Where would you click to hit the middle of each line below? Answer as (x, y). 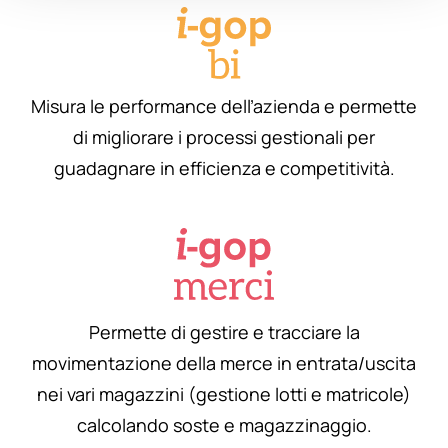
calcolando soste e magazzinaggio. (224, 425)
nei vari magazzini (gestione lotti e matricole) (224, 394)
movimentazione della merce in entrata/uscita (224, 363)
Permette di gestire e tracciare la (224, 332)
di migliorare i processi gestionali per (224, 136)
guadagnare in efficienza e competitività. (224, 167)
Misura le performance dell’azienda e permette (224, 105)
